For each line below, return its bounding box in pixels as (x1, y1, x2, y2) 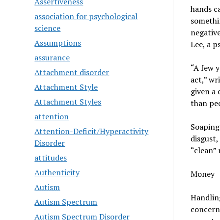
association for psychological (34, 11, 138, 22)
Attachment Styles (34, 96, 102, 107)
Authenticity (34, 167, 80, 178)
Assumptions (34, 37, 82, 48)
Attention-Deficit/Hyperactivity (34, 126, 149, 137)
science (34, 23, 61, 33)
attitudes (34, 152, 67, 163)
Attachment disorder (34, 67, 110, 78)
